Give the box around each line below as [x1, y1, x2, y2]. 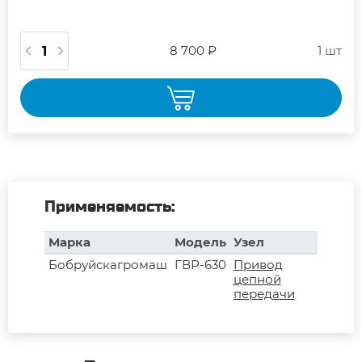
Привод [233, 256, 283, 272]
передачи [233, 285, 295, 301]
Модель [174, 234, 226, 250]
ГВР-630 [174, 256, 226, 272]
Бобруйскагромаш [48, 256, 167, 272]
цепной [233, 271, 281, 287]
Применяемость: [44, 198, 175, 216]
